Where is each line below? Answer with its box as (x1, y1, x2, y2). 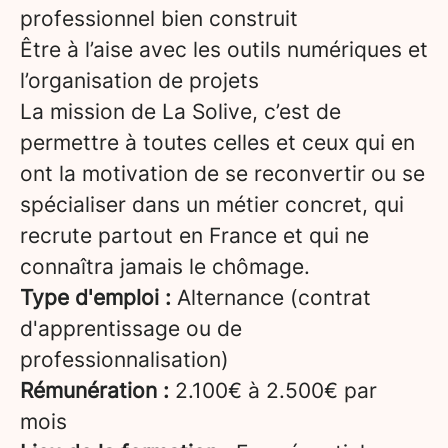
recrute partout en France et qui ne (20, 223, 369, 248)
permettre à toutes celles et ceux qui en (20, 130, 415, 155)
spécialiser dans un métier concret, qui (20, 192, 404, 217)
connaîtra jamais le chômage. (20, 254, 310, 279)
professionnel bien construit (20, 6, 298, 31)
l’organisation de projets (20, 68, 259, 93)
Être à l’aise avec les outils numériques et (20, 37, 428, 62)
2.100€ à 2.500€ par (169, 378, 377, 403)
